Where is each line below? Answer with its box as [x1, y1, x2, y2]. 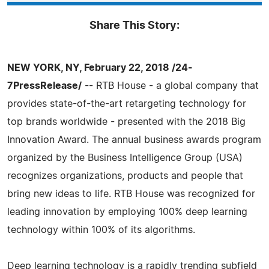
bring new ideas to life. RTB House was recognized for [7, 189, 255, 199]
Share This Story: [89, 20, 180, 31]
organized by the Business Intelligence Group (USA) [7, 153, 243, 163]
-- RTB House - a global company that [82, 80, 259, 91]
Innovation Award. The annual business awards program [7, 134, 261, 145]
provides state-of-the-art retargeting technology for [7, 98, 246, 109]
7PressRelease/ [7, 80, 82, 91]
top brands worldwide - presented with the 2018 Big [7, 116, 246, 127]
